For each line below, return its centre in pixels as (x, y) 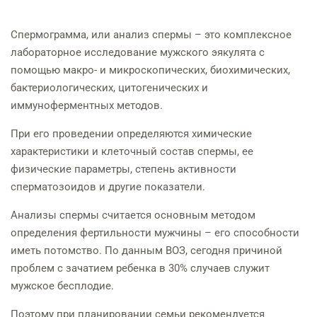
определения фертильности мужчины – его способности (155, 233)
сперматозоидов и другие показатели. (108, 187)
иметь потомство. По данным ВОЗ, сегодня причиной (146, 251)
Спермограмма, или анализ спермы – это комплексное (151, 35)
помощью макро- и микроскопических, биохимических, (150, 70)
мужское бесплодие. (62, 286)
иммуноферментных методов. (87, 106)
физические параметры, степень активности (123, 169)
